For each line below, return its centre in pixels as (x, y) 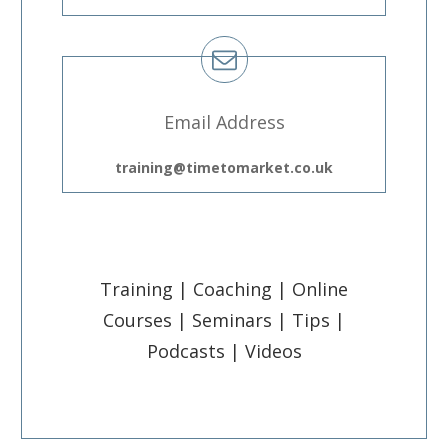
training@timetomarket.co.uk (224, 167)
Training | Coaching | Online (224, 288)
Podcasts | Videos (224, 350)
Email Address (224, 121)
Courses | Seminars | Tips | (224, 319)
